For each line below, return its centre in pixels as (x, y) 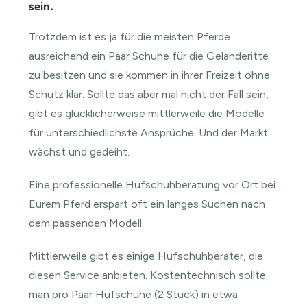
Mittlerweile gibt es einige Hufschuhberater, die (146, 256)
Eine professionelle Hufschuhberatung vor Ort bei (152, 184)
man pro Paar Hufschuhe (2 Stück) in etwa (134, 294)
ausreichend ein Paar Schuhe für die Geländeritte (149, 56)
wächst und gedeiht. (79, 151)
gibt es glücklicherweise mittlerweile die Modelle (147, 113)
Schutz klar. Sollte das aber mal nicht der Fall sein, (149, 94)
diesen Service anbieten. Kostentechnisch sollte (148, 275)
